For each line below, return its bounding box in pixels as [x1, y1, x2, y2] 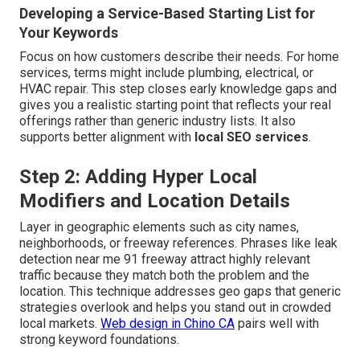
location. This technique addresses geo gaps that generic [19, 284, 341, 300]
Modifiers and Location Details [19, 190, 290, 213]
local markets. [19, 316, 100, 332]
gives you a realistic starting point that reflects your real [19, 97, 331, 113]
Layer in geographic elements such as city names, [19, 219, 299, 235]
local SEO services [194, 129, 309, 145]
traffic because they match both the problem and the [19, 268, 309, 284]
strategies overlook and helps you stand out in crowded [19, 300, 331, 316]
